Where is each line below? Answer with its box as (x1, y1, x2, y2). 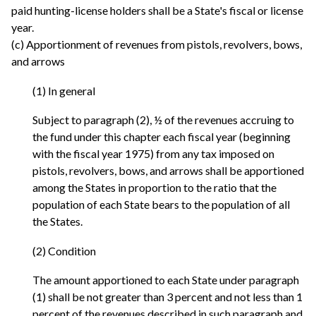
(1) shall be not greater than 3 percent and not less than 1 (32, 290, 303, 304)
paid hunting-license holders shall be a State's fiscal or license (11, 4, 303, 18)
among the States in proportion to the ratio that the (32, 181, 276, 195)
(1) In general (32, 83, 95, 97)
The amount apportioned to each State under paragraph (32, 273, 299, 287)
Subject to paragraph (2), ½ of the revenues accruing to (32, 113, 294, 127)
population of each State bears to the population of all (32, 197, 290, 212)
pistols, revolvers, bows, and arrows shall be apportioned (32, 164, 304, 178)
